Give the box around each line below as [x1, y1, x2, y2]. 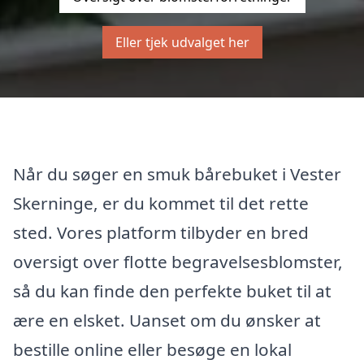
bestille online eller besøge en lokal [13, 337, 292, 361]
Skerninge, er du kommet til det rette [13, 191, 309, 214]
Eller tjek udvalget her [115, 33, 249, 51]
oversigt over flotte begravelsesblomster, [13, 249, 343, 273]
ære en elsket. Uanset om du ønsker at [13, 308, 321, 331]
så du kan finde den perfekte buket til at [13, 279, 331, 302]
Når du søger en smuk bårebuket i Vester [13, 162, 341, 185]
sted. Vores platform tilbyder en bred [13, 220, 309, 244]
